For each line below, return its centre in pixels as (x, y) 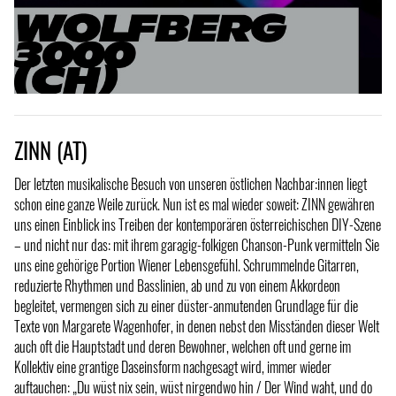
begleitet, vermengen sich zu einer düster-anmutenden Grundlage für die (186, 306)
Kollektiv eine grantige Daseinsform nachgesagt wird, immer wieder (173, 367)
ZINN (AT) (51, 149)
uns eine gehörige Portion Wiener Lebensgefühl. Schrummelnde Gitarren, (187, 266)
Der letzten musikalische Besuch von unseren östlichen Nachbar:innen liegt (190, 184)
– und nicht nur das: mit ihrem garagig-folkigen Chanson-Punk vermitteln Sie (197, 245)
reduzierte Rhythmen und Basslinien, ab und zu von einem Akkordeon (177, 286)
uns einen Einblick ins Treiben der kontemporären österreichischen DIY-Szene (198, 225)
